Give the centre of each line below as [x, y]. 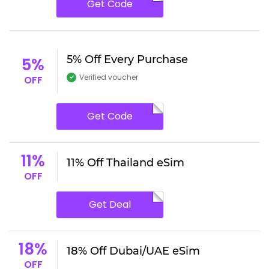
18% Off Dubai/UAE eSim [133, 251]
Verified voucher [109, 77]
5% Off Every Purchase [127, 59]
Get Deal [110, 204]
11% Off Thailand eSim [125, 162]
